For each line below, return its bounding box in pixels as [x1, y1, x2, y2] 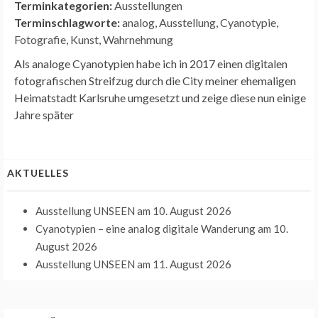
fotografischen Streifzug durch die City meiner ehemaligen [14, 73, 296, 87]
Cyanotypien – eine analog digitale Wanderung [35, 221, 256, 235]
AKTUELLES [7, 166, 69, 179]
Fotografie [14, 32, 66, 46]
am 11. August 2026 [135, 257, 231, 270]
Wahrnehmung [103, 32, 173, 46]
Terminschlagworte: [14, 15, 120, 29]
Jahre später [14, 107, 74, 121]
